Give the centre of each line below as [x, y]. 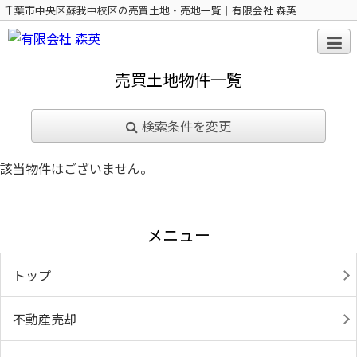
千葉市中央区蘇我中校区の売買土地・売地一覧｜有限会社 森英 [150, 10]
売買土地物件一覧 [178, 79]
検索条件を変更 [186, 126]
